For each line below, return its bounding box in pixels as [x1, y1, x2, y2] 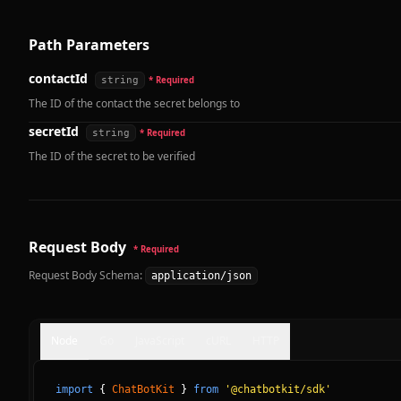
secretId [29, 123, 79, 141]
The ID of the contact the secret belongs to [29, 96, 240, 112]
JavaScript [135, 333, 184, 349]
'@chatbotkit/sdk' [225, 383, 331, 397]
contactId [29, 70, 88, 88]
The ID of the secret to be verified [29, 149, 195, 165]
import [55, 383, 93, 397]
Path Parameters [29, 35, 149, 55]
